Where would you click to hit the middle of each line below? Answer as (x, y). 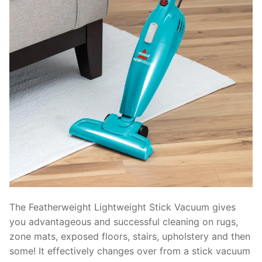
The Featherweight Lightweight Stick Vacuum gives (123, 207)
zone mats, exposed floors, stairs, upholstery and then (130, 237)
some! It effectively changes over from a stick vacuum (130, 251)
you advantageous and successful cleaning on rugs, (124, 222)
